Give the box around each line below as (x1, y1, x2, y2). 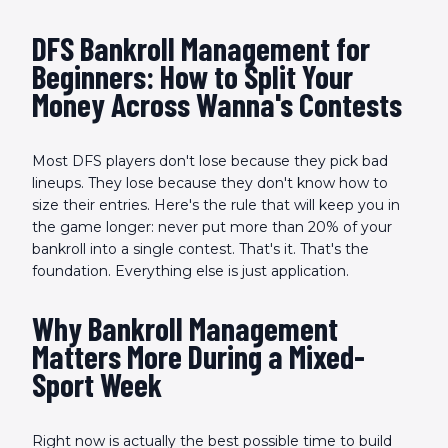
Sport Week (32, 365, 162, 403)
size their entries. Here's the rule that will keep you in (32, 196, 400, 214)
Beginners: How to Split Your (32, 57, 353, 95)
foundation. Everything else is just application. (32, 262, 349, 280)
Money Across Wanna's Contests (32, 85, 402, 123)
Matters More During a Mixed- (32, 337, 365, 375)
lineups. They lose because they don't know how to (32, 174, 388, 192)
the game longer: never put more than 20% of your (32, 218, 392, 236)
